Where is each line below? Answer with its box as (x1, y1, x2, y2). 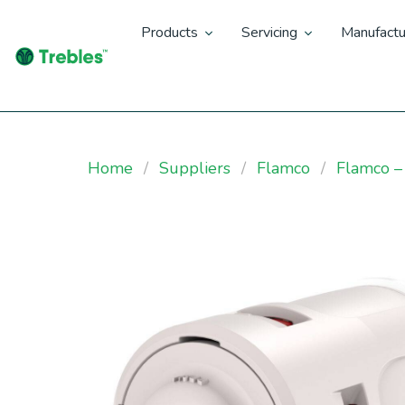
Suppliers (159, 157, 231, 179)
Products (140, 23, 198, 42)
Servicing (240, 23, 297, 42)
